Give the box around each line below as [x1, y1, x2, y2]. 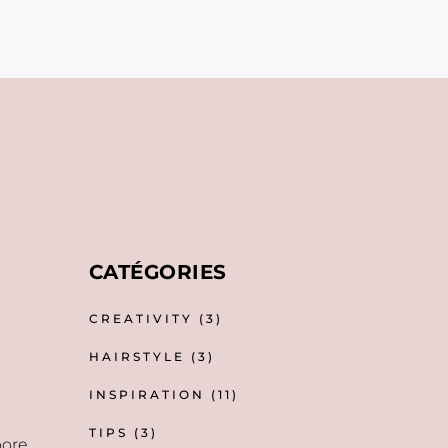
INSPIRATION [88, 387, 205, 402]
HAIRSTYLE [88, 349, 185, 364]
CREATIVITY [88, 311, 193, 326]
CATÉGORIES [88, 260, 227, 284]
